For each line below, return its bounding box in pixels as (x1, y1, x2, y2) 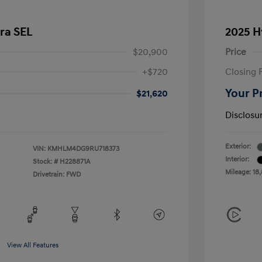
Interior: (225, 155, 249, 164)
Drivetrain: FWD (33, 170, 81, 179)
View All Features (7, 241, 58, 250)
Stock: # (33, 157, 58, 166)
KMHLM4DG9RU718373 (47, 144, 119, 153)
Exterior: (225, 142, 251, 151)
